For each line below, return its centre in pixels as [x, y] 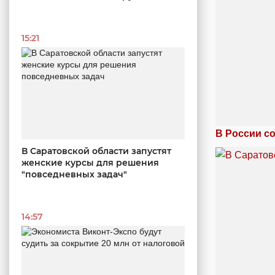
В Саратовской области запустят [96, 151]
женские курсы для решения [90, 162]
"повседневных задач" [74, 174]
